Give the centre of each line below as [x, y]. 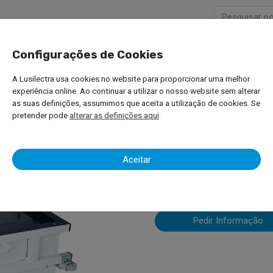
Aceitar [136, 159]
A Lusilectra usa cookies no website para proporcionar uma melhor [131, 79]
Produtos [231, 55]
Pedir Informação [228, 221]
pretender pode [41, 115]
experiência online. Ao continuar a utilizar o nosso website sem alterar [136, 91]
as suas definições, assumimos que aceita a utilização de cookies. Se [136, 103]
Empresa [152, 55]
